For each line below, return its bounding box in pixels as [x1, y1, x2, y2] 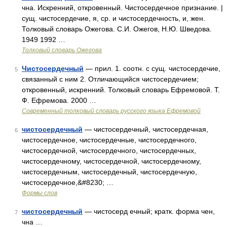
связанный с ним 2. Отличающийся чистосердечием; [22, 75, 199, 83]
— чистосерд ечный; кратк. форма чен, [83, 207, 215, 215]
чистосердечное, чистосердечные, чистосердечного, [22, 136, 197, 144]
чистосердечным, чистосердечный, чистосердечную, [22, 168, 197, 176]
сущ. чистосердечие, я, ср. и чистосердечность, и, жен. [22, 14, 205, 22]
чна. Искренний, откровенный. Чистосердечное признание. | [22, 4, 223, 12]
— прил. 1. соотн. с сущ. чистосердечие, [84, 64, 220, 72]
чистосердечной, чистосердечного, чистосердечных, [22, 146, 196, 155]
